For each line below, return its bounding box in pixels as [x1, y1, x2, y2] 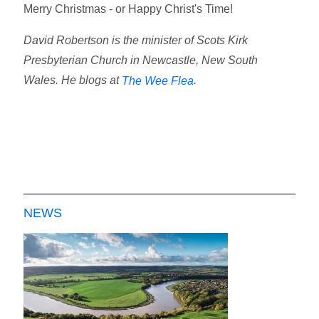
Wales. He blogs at [23, 74, 122, 87]
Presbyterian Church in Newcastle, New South [23, 54, 258, 67]
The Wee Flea [122, 75, 194, 88]
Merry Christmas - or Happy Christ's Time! [23, 3, 234, 16]
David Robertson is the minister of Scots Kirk [23, 34, 249, 47]
